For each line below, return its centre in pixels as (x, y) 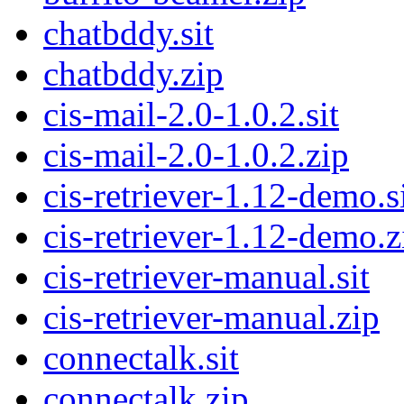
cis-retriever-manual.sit (207, 277)
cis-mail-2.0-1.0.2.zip (196, 155)
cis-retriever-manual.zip (211, 317)
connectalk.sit (141, 358)
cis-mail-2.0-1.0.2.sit (191, 115)
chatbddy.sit (129, 33)
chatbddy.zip (133, 74)
